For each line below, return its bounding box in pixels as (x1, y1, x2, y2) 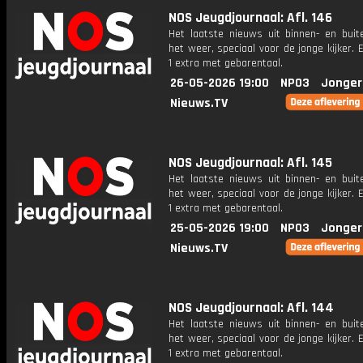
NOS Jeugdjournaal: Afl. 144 (169, 299, 334, 317)
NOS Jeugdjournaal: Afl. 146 (169, 9, 332, 27)
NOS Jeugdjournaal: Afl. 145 (169, 154, 332, 172)
